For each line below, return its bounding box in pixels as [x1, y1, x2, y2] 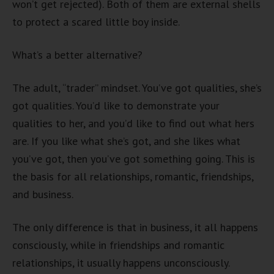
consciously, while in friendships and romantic [12, 238, 224, 252]
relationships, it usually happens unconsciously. [12, 256, 230, 270]
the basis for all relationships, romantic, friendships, [12, 169, 253, 183]
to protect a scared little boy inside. [12, 15, 180, 29]
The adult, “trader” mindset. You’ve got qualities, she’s [12, 81, 262, 95]
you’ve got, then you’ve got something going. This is [12, 152, 255, 166]
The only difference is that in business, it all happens [12, 220, 258, 234]
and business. [12, 187, 73, 201]
